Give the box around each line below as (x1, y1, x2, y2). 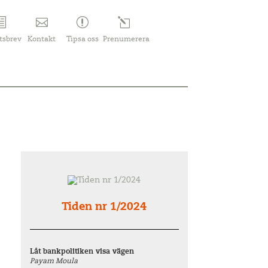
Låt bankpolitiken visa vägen (30, 248, 135, 255)
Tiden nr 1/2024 (62, 202, 147, 213)
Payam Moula (30, 258, 78, 265)
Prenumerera (103, 35, 150, 43)
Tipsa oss (66, 35, 99, 43)
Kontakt (28, 35, 56, 43)
